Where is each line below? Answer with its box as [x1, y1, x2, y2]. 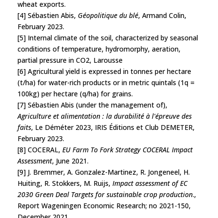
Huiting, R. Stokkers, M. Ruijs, [18, 178, 112, 188]
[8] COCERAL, [18, 145, 62, 154]
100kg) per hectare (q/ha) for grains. [18, 89, 133, 98]
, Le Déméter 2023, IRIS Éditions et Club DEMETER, [31, 122, 195, 132]
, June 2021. [52, 156, 89, 165]
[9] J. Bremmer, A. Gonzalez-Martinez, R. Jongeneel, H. [18, 167, 190, 177]
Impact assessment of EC [112, 178, 187, 188]
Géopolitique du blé [78, 10, 138, 20]
